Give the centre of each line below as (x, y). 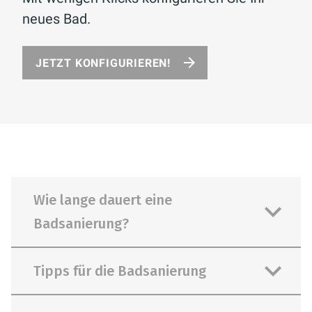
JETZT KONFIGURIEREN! (103, 63)
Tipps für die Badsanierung (120, 271)
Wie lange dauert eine (103, 200)
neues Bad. (56, 19)
